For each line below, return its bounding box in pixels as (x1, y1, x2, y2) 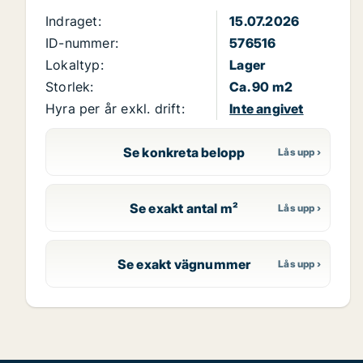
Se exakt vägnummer (117, 255, 251, 272)
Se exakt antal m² (129, 199, 239, 216)
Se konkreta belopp (122, 143, 246, 160)
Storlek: (45, 79, 94, 96)
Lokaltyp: (45, 57, 104, 74)
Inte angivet (229, 100, 304, 117)
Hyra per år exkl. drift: (45, 100, 185, 117)
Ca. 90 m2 (229, 79, 293, 96)
